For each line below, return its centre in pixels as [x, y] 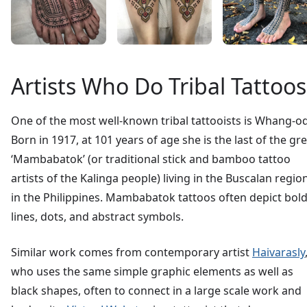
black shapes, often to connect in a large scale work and [156, 290]
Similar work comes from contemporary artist [132, 252]
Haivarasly [279, 252]
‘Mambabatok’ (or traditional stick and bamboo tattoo [151, 159]
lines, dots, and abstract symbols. [97, 216]
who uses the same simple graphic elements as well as [152, 271]
